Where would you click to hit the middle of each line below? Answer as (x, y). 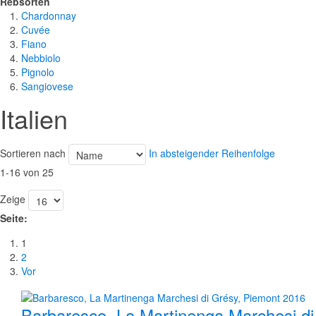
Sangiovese (47, 86)
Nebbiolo (41, 58)
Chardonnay (49, 16)
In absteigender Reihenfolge (212, 153)
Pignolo (38, 72)
